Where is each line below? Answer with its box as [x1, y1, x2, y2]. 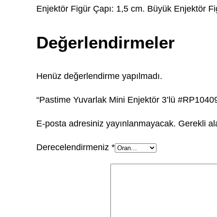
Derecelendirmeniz [36, 142, 112, 153]
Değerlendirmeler [36, 33, 175, 52]
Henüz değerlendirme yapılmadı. [36, 71, 163, 81]
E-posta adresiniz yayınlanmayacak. [36, 119, 176, 129]
